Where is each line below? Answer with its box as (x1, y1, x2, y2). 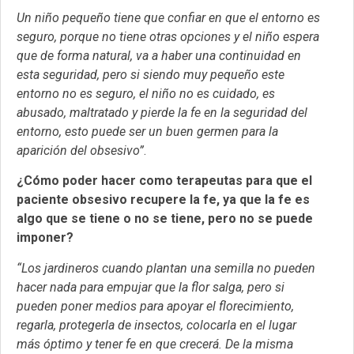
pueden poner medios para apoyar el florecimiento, (17, 298, 294, 314)
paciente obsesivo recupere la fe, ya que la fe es (17, 192, 310, 208)
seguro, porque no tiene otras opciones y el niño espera (17, 28, 319, 44)
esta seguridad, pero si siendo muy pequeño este (17, 66, 284, 82)
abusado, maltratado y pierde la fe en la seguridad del (17, 104, 307, 120)
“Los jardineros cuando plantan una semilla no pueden (17, 260, 315, 276)
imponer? (17, 230, 73, 246)
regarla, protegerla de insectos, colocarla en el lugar (17, 317, 296, 333)
